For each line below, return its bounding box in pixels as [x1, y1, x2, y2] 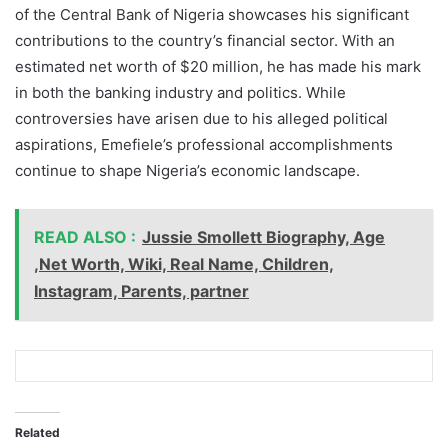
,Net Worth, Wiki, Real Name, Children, [34, 254, 334, 274]
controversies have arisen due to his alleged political [15, 109, 388, 128]
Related [15, 425, 60, 440]
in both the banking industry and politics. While [15, 83, 346, 102]
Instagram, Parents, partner [34, 281, 249, 301]
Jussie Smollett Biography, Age [142, 227, 385, 247]
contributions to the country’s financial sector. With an [15, 31, 395, 50]
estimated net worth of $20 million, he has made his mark [15, 57, 421, 76]
